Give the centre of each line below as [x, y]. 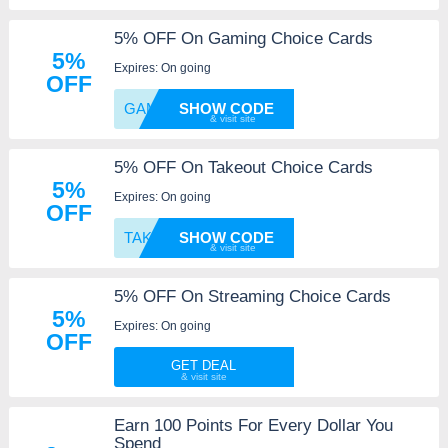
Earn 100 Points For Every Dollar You [253, 426]
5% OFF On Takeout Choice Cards [243, 168]
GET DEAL [204, 366]
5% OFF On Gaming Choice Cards [243, 39]
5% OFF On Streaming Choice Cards [252, 297]
